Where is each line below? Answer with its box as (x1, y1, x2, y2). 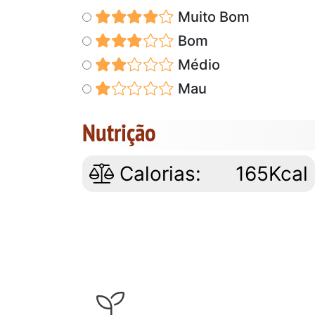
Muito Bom (174, 8, 250, 25)
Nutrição (82, 115, 156, 148)
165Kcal (236, 161, 309, 186)
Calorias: (114, 161, 201, 186)
